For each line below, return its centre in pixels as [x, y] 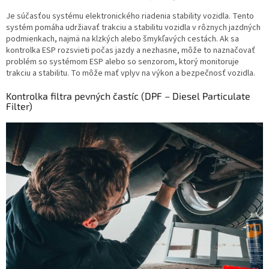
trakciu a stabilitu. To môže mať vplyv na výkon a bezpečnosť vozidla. [131, 74]
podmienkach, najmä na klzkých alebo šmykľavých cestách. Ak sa [122, 39]
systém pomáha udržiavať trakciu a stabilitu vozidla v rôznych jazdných [133, 28]
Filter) [19, 106]
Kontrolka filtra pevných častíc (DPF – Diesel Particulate [128, 96]
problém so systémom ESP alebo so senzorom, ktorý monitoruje [122, 62]
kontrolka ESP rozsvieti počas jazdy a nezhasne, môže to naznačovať [131, 51]
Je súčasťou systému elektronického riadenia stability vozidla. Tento [130, 17]
